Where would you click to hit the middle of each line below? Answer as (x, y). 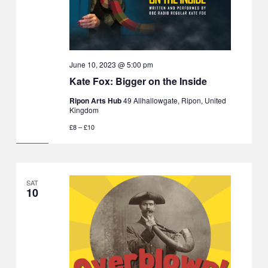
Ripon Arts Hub (96, 100)
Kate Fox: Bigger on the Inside (138, 81)
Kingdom (84, 109)
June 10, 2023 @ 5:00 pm (111, 64)
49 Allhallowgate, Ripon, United (174, 100)
